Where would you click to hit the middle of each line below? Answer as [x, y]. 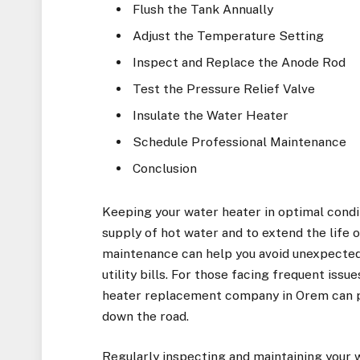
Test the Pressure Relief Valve [224, 88]
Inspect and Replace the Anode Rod [239, 62]
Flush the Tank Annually [203, 10]
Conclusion [165, 168]
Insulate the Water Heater [211, 115]
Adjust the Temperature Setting [229, 36]
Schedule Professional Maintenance [240, 141]
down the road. [146, 316]
